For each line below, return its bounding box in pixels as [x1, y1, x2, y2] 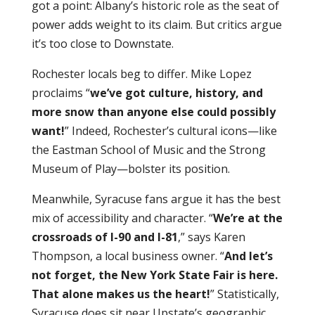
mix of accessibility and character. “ [31, 210, 213, 226]
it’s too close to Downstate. [31, 35, 174, 51]
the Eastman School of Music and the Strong [31, 141, 266, 157]
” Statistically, [210, 285, 279, 302]
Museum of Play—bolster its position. [31, 160, 230, 176]
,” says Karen [177, 229, 245, 245]
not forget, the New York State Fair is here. [31, 266, 278, 283]
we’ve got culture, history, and [89, 84, 263, 101]
